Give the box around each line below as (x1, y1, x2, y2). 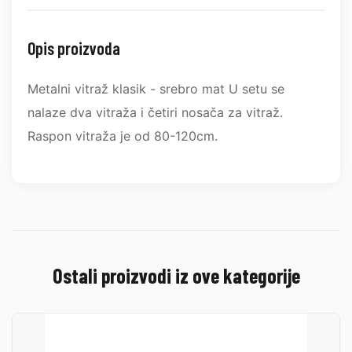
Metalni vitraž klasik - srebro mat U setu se (27, 80, 284, 97)
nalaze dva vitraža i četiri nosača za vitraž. (27, 104, 283, 120)
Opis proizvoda (27, 37, 120, 58)
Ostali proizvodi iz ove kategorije (52, 262, 300, 288)
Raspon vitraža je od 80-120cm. (27, 127, 218, 144)
